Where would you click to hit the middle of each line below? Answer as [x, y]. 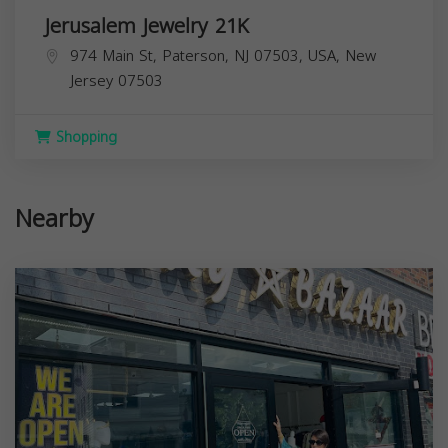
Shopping [84, 137]
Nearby [54, 218]
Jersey [91, 80]
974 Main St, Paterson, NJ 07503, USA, [207, 55]
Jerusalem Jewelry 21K [147, 25]
